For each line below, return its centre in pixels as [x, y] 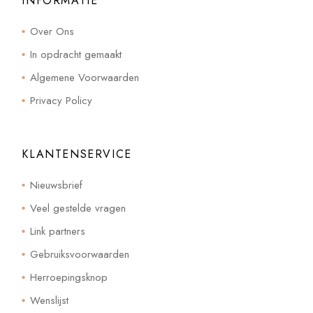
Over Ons [52, 31]
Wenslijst [50, 300]
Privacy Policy [61, 100]
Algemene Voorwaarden [85, 77]
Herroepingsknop [69, 277]
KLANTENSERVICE [77, 154]
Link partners [58, 231]
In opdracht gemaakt [76, 54]
